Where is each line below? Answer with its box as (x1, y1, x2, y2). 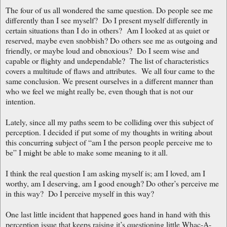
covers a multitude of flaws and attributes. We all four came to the (6, 65, 215, 76)
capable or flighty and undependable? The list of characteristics (6, 55, 209, 66)
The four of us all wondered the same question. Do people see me (6, 4, 213, 15)
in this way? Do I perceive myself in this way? (6, 187, 154, 199)
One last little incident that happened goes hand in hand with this (6, 208, 210, 219)
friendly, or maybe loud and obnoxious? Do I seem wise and (6, 45, 199, 56)
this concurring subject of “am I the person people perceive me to (6, 136, 212, 147)
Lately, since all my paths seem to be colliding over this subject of (6, 116, 213, 127)
